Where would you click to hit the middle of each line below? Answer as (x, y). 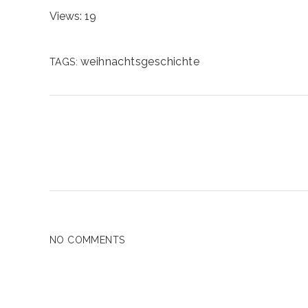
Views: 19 (73, 16)
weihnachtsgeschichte (140, 62)
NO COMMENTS (87, 240)
